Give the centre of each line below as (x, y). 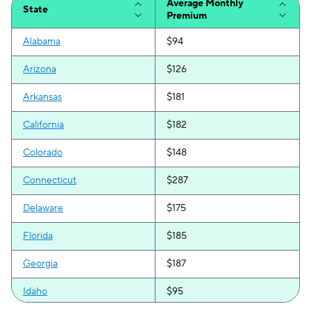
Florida (38, 236)
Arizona (40, 69)
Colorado (43, 153)
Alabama (42, 42)
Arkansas (42, 97)
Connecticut (50, 180)
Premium (187, 16)
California (43, 125)
